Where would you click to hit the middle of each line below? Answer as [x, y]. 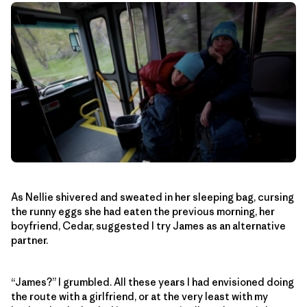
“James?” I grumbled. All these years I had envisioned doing [152, 282]
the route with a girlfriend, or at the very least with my [139, 296]
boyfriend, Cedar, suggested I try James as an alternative [148, 225]
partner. [29, 240]
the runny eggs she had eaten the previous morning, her [143, 211]
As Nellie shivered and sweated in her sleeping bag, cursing [152, 197]
